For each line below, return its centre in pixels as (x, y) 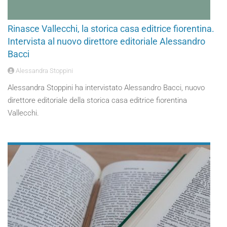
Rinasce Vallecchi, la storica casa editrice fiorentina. (111, 29)
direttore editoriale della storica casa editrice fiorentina (97, 100)
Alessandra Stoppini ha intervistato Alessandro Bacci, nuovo (106, 88)
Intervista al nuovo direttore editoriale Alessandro (106, 41)
